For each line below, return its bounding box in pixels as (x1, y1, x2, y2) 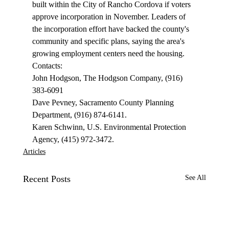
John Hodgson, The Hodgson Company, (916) (32, 74, 185, 83)
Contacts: (32, 61, 64, 71)
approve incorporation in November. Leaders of (32, 12, 188, 21)
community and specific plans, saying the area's (32, 37, 187, 46)
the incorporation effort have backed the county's (32, 25, 191, 34)
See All (185, 174, 207, 182)
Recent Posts (22, 174, 71, 185)
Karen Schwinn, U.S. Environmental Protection (32, 123, 188, 132)
